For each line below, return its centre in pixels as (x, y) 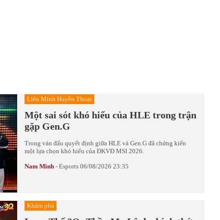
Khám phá (41, 205)
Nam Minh (39, 166)
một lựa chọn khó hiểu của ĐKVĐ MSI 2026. (84, 151)
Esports (69, 166)
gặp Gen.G (47, 126)
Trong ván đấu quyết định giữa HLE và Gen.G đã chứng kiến (105, 143)
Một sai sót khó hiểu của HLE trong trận (110, 115)
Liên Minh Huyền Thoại (59, 99)
